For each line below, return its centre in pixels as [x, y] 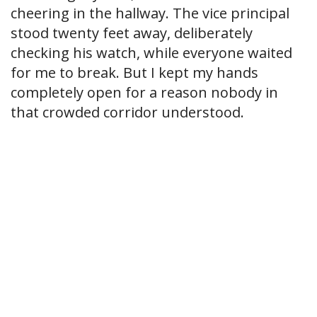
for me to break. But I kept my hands [134, 73]
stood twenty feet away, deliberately [132, 33]
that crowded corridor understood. [127, 113]
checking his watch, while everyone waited [151, 53]
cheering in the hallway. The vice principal [150, 13]
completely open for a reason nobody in [144, 93]
